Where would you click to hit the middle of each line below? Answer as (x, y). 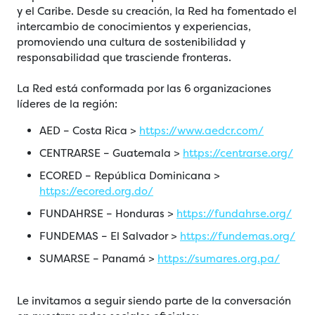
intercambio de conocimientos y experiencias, (134, 27)
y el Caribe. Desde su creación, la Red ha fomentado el (157, 11)
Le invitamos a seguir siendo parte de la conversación (154, 301)
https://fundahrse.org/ (234, 214)
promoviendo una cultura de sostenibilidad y (131, 42)
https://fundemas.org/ (238, 236)
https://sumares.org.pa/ (219, 259)
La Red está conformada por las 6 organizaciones (144, 89)
